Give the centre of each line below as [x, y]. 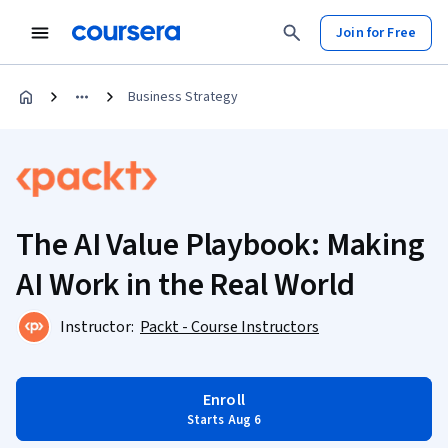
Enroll [224, 400]
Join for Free [376, 32]
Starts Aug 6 [224, 420]
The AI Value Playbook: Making [221, 245]
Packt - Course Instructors [229, 327]
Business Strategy [183, 97]
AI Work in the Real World [185, 285]
